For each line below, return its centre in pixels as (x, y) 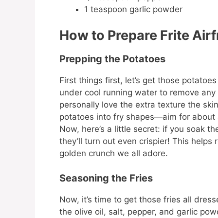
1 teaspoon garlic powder (133, 9)
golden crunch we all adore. (114, 154)
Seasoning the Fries (106, 178)
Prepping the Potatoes (112, 59)
